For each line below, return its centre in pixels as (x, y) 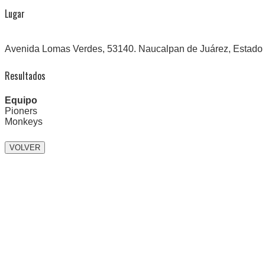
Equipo (21, 101)
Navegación (33, 164)
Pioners (21, 111)
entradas (26, 207)
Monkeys (24, 122)
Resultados (25, 76)
